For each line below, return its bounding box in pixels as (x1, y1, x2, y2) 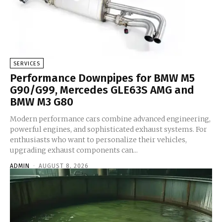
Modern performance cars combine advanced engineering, (10, 114, 211, 123)
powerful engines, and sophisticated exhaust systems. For (10, 124, 207, 134)
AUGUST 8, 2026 (39, 162, 89, 169)
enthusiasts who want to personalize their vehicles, (10, 135, 187, 144)
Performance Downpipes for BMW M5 (10, 71, 195, 85)
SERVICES (13, 60, 40, 67)
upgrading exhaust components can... (10, 145, 138, 155)
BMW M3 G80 (10, 95, 73, 109)
